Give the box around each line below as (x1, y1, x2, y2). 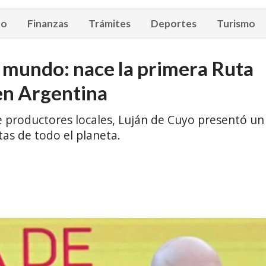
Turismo (217, 17, 255, 30)
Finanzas (27, 17, 68, 30)
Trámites (88, 17, 131, 30)
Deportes (151, 17, 197, 30)
